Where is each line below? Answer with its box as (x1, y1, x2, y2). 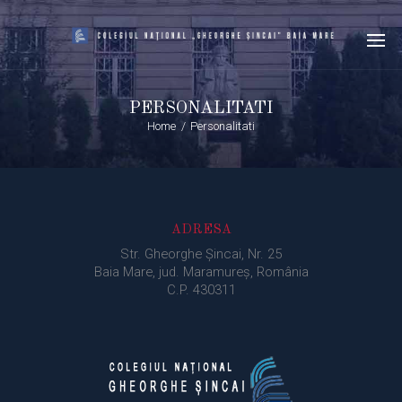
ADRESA (170, 223, 232, 236)
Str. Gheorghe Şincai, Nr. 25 (120, 245, 282, 262)
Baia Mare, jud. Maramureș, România (93, 263, 309, 280)
